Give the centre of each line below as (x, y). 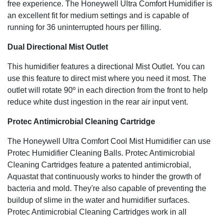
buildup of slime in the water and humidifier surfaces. (98, 200)
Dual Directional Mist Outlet (58, 47)
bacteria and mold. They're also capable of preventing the (107, 189)
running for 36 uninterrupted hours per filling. (84, 27)
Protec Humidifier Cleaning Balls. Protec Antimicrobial (101, 153)
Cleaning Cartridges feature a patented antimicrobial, (99, 165)
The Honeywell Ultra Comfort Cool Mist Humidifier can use (109, 141)
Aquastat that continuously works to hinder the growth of (104, 177)
